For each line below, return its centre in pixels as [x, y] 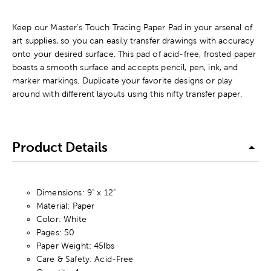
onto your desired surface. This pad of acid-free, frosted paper [134, 54]
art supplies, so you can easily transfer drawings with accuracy [133, 41]
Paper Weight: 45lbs [75, 246]
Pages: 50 [56, 233]
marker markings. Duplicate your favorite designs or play [122, 81]
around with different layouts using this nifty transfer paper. [127, 94]
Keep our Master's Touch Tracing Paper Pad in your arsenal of [132, 28]
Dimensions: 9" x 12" [76, 193]
